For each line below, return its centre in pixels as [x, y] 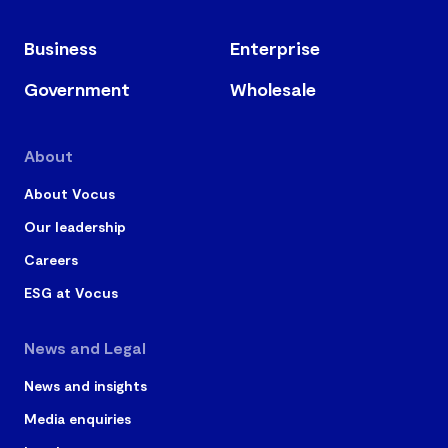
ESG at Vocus [71, 292]
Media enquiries [77, 418]
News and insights [85, 385]
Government [77, 88]
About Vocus [69, 193]
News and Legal [85, 347]
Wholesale [273, 88]
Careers [51, 259]
